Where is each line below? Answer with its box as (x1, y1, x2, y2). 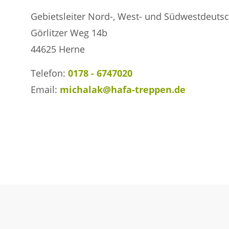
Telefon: (31, 67, 68, 79)
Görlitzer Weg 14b (31, 27, 107, 39)
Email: (31, 83, 60, 96)
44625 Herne (31, 43, 85, 55)
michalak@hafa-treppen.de (60, 83, 186, 96)
